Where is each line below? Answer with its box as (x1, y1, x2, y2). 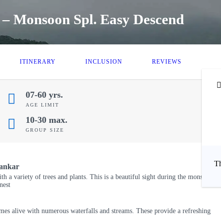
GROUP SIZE (26, 127, 64, 133)
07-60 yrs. (26, 90, 63, 100)
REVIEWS (152, 58, 182, 65)
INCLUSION (85, 58, 122, 65)
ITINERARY (20, 58, 56, 65)
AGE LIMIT (26, 102, 59, 108)
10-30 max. (26, 115, 68, 125)
